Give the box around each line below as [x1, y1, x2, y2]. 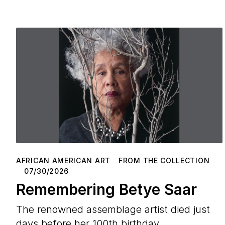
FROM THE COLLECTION [119, 156, 210, 165]
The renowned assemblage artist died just [16, 203, 210, 215]
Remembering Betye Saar [16, 180, 197, 198]
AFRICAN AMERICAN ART [16, 156, 110, 165]
